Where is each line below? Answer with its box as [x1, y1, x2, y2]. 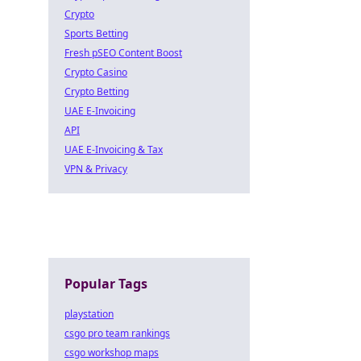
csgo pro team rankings [64, 326, 170, 340]
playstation [64, 307, 114, 321]
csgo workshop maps [64, 346, 159, 359]
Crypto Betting [64, 85, 129, 98]
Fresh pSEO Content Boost [64, 46, 182, 60]
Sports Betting [64, 27, 128, 40]
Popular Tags [64, 275, 147, 293]
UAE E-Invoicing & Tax [64, 143, 163, 156]
